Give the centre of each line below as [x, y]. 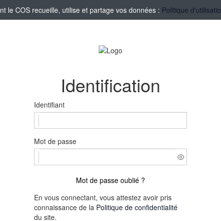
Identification [110, 85]
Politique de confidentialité [137, 207]
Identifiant [49, 105]
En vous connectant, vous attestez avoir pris [103, 198]
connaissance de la [65, 207]
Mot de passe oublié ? [110, 180]
